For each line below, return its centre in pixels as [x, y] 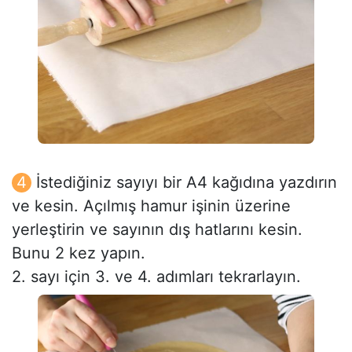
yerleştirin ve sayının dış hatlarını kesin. [157, 229]
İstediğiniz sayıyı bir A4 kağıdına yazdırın [187, 182]
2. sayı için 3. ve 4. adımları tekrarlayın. [156, 276]
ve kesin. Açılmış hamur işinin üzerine [151, 205]
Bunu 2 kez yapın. [79, 253]
